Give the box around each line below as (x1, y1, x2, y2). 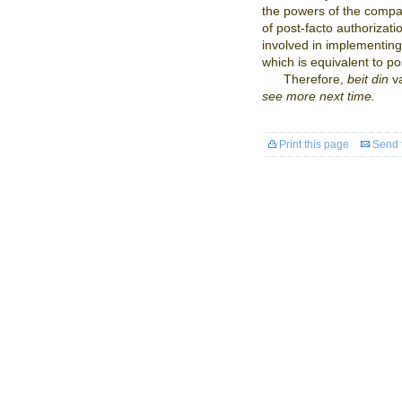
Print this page (276, 138, 349, 151)
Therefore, (284, 72, 347, 86)
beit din (347, 72, 392, 86)
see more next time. (262, 89, 375, 103)
